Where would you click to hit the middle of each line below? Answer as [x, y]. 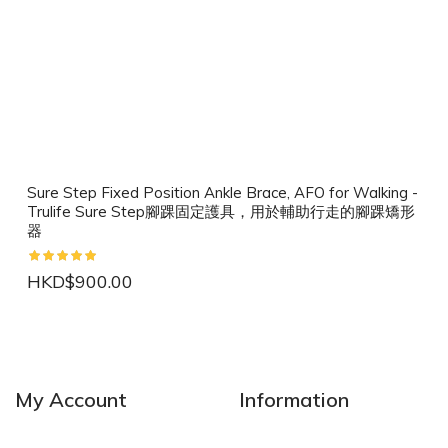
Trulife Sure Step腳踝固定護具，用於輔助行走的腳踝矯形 [221, 211]
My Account [71, 399]
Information [294, 399]
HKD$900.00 [80, 281]
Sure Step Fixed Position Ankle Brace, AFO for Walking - [222, 192]
